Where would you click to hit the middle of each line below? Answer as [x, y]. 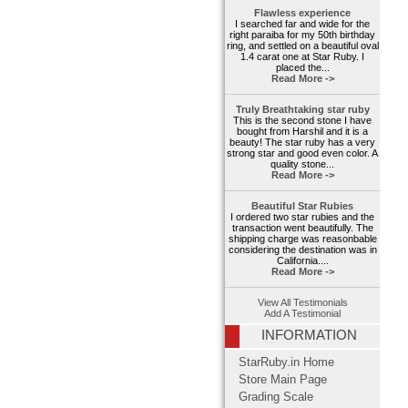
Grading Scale [276, 398]
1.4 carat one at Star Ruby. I [302, 57]
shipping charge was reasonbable [302, 239]
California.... [302, 261]
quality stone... [302, 164]
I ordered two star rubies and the [302, 217]
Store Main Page [283, 380]
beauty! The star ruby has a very [302, 143]
